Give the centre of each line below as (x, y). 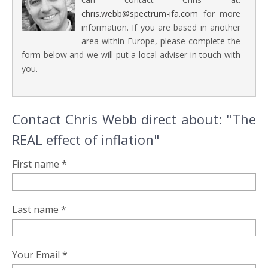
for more (219, 13)
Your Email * (40, 255)
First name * (39, 164)
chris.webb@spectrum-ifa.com (140, 13)
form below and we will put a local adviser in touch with (131, 55)
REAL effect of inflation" (86, 139)
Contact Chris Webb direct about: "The (134, 119)
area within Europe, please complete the (161, 41)
